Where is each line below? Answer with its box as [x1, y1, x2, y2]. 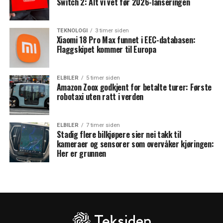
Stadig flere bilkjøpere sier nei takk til [56, 128, 181, 140]
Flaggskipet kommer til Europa [56, 43, 156, 55]
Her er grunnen [56, 147, 107, 159]
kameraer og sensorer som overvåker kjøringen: [56, 137, 214, 150]
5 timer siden [86, 74, 120, 81]
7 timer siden [86, 121, 120, 128]
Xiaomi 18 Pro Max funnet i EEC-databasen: [56, 33, 196, 46]
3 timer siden [95, 27, 129, 34]
